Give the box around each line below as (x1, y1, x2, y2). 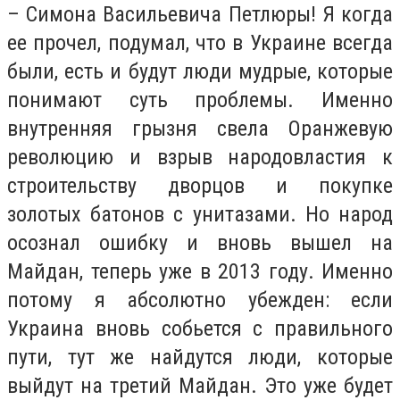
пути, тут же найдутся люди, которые (7, 344, 393, 370)
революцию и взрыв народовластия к (7, 144, 393, 170)
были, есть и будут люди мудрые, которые (7, 58, 393, 84)
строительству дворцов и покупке (7, 172, 393, 198)
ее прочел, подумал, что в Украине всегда (7, 29, 393, 55)
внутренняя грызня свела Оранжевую (7, 115, 393, 141)
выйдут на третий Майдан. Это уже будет (7, 372, 393, 398)
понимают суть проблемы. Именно (7, 87, 393, 112)
